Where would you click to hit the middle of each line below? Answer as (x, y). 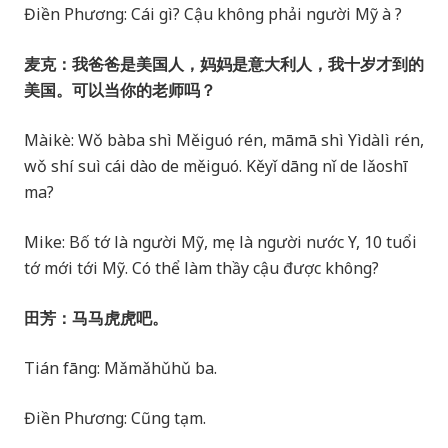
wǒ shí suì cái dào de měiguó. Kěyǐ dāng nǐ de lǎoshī (216, 166)
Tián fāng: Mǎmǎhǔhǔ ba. (120, 368)
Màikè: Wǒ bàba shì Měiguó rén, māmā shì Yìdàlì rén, (224, 140)
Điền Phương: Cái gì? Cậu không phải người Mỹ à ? (215, 14)
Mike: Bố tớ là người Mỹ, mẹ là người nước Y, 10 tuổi (220, 242)
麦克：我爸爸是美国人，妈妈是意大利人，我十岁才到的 (224, 64)
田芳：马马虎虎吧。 (96, 318)
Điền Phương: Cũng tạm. (115, 418)
